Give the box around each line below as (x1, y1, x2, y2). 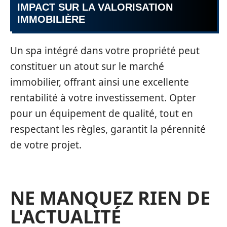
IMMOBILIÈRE (17, 14, 85, 25)
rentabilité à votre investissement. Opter (10, 91, 196, 104)
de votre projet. (10, 138, 82, 152)
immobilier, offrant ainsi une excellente (10, 75, 189, 89)
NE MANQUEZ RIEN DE (10, 185, 210, 210)
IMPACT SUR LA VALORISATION (17, 2, 173, 13)
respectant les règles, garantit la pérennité (10, 122, 206, 136)
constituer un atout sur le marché (10, 59, 164, 73)
